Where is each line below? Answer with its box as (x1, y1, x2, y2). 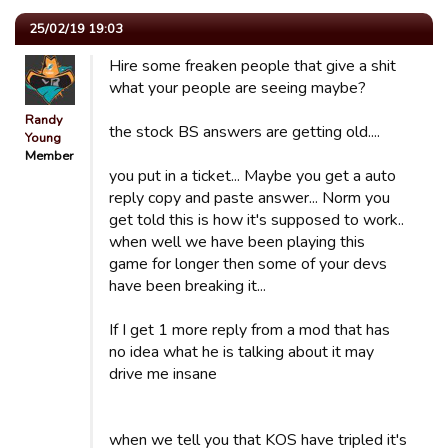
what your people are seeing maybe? (109, 77, 366, 99)
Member (25, 147, 74, 165)
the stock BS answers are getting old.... (109, 121, 380, 143)
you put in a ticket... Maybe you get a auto (109, 165, 396, 187)
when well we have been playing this (109, 231, 365, 253)
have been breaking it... (109, 275, 266, 297)
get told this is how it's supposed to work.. (109, 209, 404, 231)
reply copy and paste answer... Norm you (109, 187, 390, 209)
